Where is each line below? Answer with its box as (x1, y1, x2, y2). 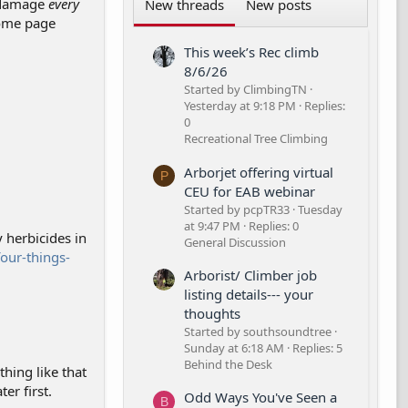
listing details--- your (184, 284, 313, 303)
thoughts (184, 303, 240, 322)
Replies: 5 (292, 339, 342, 356)
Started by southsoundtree (184, 322, 331, 340)
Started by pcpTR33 (184, 200, 290, 218)
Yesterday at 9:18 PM (184, 97, 296, 115)
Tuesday (298, 200, 342, 218)
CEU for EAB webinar (184, 181, 315, 200)
